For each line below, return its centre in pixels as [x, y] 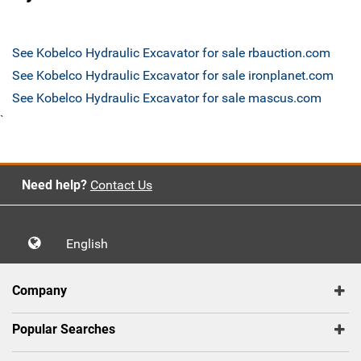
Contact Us [121, 185]
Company [39, 291]
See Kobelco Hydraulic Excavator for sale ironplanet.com [173, 76]
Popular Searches [64, 330]
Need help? [54, 185]
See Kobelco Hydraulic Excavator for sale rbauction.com [171, 53]
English [92, 244]
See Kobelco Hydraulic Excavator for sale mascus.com [167, 98]
